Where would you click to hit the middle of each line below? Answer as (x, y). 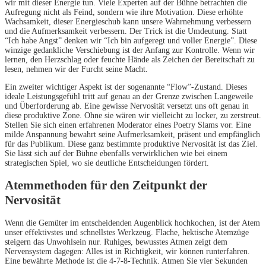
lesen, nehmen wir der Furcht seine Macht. (76, 69)
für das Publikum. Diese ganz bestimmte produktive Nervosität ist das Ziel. (131, 144)
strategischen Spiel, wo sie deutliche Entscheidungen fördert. (107, 163)
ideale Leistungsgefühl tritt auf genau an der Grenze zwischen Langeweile (129, 96)
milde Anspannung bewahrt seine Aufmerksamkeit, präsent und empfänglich (132, 134)
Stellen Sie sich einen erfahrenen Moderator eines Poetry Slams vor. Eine (128, 125)
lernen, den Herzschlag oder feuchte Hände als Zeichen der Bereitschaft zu (130, 59)
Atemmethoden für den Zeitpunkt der (106, 186)
